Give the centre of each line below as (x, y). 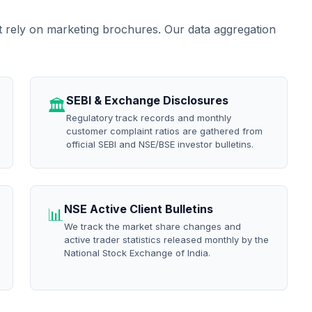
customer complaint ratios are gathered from (164, 131)
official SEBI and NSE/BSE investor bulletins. (159, 144)
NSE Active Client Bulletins (138, 209)
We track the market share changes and (152, 226)
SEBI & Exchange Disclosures (147, 100)
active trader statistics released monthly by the (166, 240)
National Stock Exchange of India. (137, 253)
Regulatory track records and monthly (148, 118)
